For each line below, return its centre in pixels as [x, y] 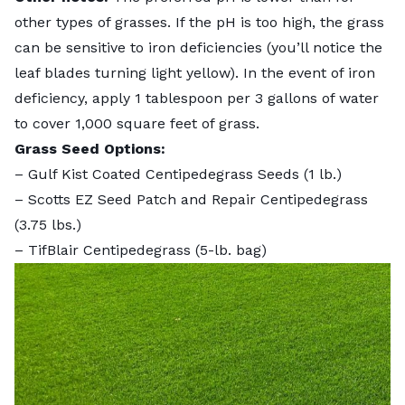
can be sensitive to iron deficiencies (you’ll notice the [198, 47]
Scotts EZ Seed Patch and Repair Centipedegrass [198, 199]
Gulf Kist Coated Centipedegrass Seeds [164, 174]
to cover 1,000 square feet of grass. [137, 123]
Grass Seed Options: [90, 148]
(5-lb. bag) [229, 250]
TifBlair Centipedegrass [109, 250]
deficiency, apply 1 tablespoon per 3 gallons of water [197, 98]
